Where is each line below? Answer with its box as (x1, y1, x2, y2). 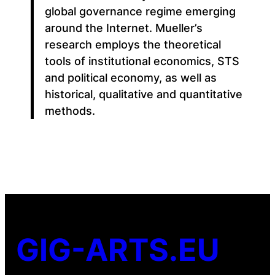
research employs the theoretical (44, 38, 221, 52)
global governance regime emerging (44, 5, 236, 18)
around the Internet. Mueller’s (44, 21, 203, 35)
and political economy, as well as (44, 71, 217, 85)
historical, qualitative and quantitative (44, 88, 242, 101)
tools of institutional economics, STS (44, 55, 239, 68)
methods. (44, 104, 95, 118)
